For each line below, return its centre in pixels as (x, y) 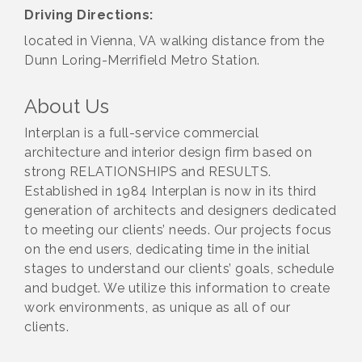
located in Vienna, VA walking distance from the (175, 41)
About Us (67, 107)
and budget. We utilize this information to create (177, 288)
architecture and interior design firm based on (168, 153)
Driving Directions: (89, 15)
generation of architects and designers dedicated (180, 211)
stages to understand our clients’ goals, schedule (179, 269)
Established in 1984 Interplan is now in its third (170, 192)
